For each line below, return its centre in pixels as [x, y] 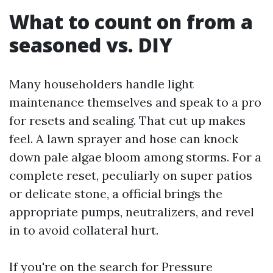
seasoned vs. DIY [91, 45]
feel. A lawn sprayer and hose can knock [124, 139]
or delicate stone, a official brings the [116, 193]
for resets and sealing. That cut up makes [127, 120]
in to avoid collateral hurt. [84, 230]
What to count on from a [131, 22]
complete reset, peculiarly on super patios [131, 175]
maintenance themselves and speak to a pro [135, 102]
